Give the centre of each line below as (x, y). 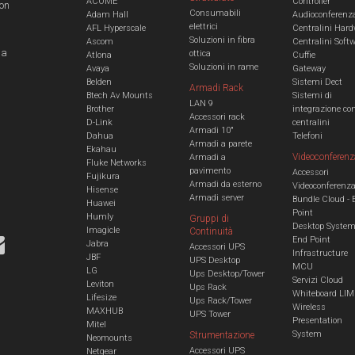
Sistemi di (312, 95)
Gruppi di (209, 218)
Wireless (309, 307)
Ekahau (101, 149)
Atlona (99, 55)
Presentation (317, 320)
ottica (200, 53)
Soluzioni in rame (223, 67)
